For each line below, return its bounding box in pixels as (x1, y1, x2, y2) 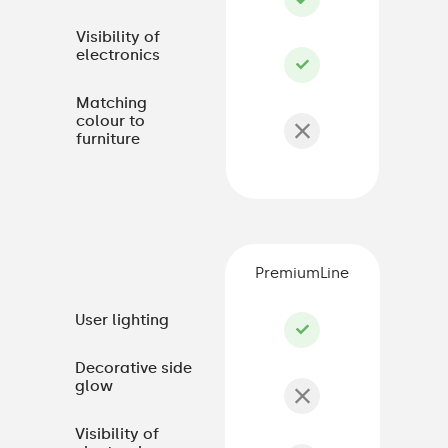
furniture (76, 129, 140, 148)
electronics (76, 45, 160, 64)
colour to (76, 111, 145, 130)
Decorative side (74, 358, 192, 377)
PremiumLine (255, 263, 350, 282)
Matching (76, 93, 147, 112)
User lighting (74, 310, 169, 329)
